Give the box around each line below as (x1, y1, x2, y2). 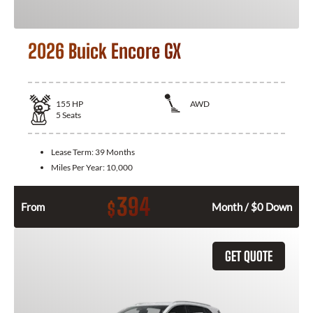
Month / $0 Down (212, 200, 292, 213)
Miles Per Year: (51, 161, 106, 173)
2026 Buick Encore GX (28, 38, 181, 63)
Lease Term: (51, 146, 95, 157)
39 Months (95, 146, 135, 157)
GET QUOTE (225, 247, 272, 264)
